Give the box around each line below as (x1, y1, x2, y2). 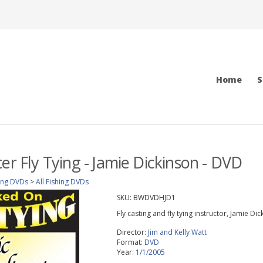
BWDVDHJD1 (133, 193, 176, 203)
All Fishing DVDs (36, 177, 89, 187)
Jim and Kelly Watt (147, 227, 207, 237)
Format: (116, 237, 144, 247)
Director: (116, 227, 148, 237)
